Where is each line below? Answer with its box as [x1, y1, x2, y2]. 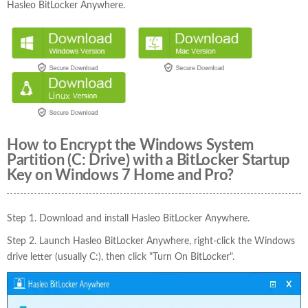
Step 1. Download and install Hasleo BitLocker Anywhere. [7, 214, 250, 223]
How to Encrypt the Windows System [7, 137, 254, 153]
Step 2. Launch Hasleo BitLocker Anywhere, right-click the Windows [7, 236, 295, 246]
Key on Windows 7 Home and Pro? [7, 168, 234, 183]
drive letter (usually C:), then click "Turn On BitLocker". [7, 252, 234, 262]
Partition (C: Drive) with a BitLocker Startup [7, 153, 291, 168]
